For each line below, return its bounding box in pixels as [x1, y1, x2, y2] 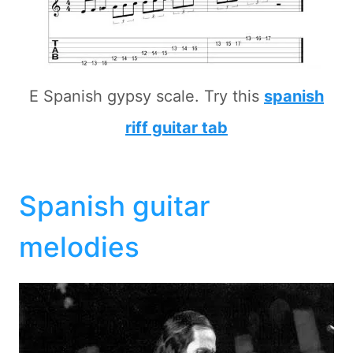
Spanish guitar [19, 188, 210, 222]
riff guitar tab [125, 118, 228, 138]
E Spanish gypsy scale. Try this [29, 87, 264, 106]
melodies [19, 229, 139, 263]
